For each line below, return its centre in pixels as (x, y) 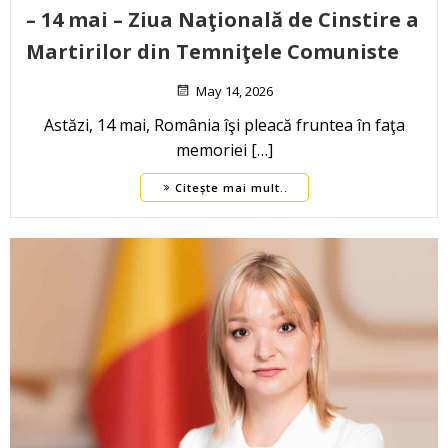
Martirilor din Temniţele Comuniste (212, 52)
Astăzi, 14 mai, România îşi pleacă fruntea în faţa (224, 125)
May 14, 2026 (234, 91)
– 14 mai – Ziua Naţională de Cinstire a (222, 20)
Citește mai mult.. (231, 188)
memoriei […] (224, 150)
